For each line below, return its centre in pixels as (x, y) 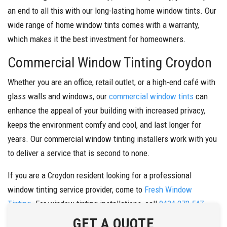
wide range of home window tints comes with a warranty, (103, 25)
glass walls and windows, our (58, 96)
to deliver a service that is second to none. (79, 153)
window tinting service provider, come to (76, 189)
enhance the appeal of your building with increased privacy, (106, 110)
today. (18, 218)
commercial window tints (151, 96)
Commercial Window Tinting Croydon (110, 62)
